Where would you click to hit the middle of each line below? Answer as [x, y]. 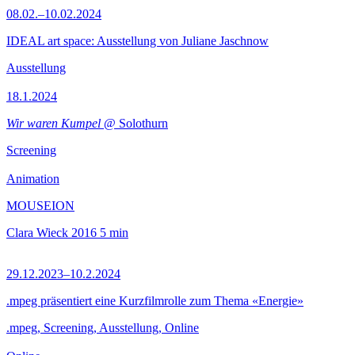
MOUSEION [40, 206]
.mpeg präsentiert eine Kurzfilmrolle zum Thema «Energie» [155, 301]
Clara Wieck [37, 233]
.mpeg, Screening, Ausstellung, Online [103, 328]
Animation [33, 179]
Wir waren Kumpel [53, 123]
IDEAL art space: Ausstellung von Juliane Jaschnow [137, 41]
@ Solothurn [134, 123]
